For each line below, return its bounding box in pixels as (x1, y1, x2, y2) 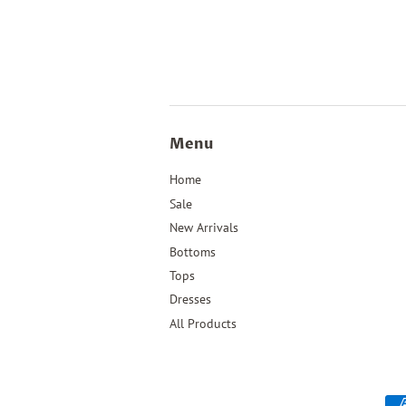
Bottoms (169, 243, 216, 260)
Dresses (169, 291, 211, 308)
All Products (169, 314, 237, 332)
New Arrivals (169, 219, 238, 237)
